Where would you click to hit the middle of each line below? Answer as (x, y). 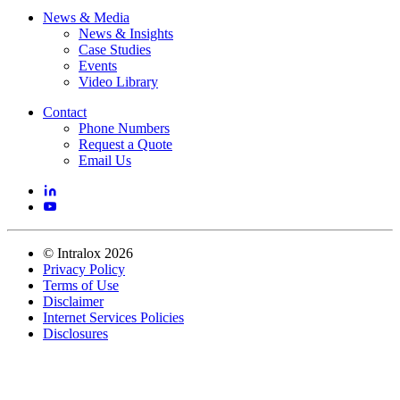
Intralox (79, 253)
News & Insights (126, 33)
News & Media (86, 17)
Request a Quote (125, 144)
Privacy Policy (84, 269)
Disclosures (75, 333)
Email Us (105, 160)
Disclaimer (73, 301)
